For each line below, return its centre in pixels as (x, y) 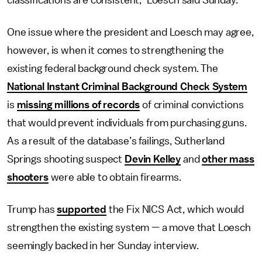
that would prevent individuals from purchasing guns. (127, 123)
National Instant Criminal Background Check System (127, 87)
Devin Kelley (153, 159)
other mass (228, 159)
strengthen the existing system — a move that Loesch (129, 227)
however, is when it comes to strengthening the (116, 50)
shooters (28, 177)
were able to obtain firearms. (115, 177)
